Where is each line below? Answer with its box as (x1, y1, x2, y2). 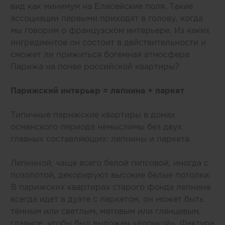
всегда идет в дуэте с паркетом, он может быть (11, 194, 204, 203)
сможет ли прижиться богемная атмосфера (11, 49, 189, 59)
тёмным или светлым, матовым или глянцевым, (11, 206, 201, 215)
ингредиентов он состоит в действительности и (11, 37, 206, 47)
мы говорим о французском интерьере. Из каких (11, 25, 210, 35)
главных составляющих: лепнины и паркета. (11, 134, 191, 143)
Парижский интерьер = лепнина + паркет (11, 85, 184, 95)
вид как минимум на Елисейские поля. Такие (11, 1, 193, 11)
